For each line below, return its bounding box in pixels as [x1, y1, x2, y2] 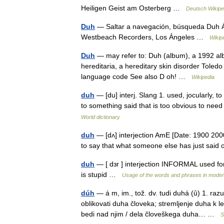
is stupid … [81, 170, 122, 178]
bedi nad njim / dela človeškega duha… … [81, 210, 220, 218]
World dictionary [81, 114, 120, 120]
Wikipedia [191, 74, 214, 80]
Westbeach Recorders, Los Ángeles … [81, 33, 209, 41]
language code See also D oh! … [81, 72, 191, 80]
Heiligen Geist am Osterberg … [81, 4, 186, 12]
